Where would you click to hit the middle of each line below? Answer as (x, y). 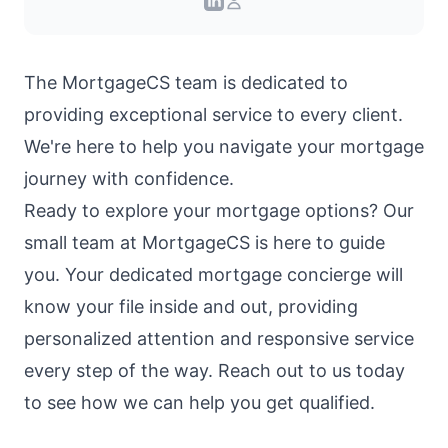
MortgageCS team (140, 82)
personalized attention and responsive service (219, 338)
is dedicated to (283, 82)
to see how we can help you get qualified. (199, 402)
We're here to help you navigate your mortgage (224, 146)
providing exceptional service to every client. (213, 114)
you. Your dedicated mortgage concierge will (213, 274)
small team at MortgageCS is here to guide (204, 242)
